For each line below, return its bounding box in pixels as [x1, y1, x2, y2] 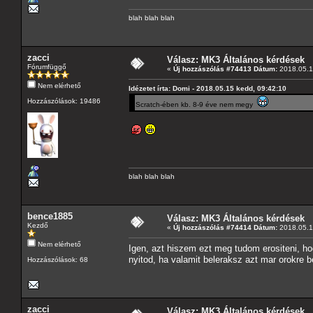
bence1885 [27, 210, 73, 221]
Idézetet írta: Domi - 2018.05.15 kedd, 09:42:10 [129, 84, 286, 92]
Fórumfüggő [27, 62, 66, 71]
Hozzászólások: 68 [27, 255, 88, 263]
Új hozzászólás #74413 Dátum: [173, 64, 277, 73]
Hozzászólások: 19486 [27, 96, 101, 105]
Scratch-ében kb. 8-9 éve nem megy [136, 100, 257, 108]
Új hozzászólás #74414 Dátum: [173, 223, 277, 231]
